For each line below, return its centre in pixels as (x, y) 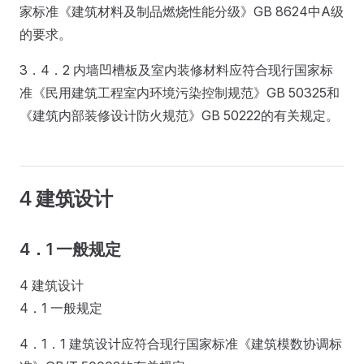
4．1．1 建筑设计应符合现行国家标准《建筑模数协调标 (181, 343)
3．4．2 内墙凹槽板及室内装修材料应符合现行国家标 (176, 69)
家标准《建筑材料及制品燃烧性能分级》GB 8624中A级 (182, 11)
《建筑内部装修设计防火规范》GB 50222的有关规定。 (179, 115)
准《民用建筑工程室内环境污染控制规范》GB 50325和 (180, 92)
